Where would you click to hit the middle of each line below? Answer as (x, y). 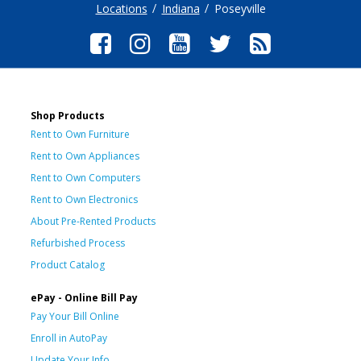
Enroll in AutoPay (69, 338)
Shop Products (68, 115)
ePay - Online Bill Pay (84, 297)
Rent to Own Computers (85, 177)
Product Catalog (68, 264)
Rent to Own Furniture (80, 134)
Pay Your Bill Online (75, 316)
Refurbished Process (78, 243)
